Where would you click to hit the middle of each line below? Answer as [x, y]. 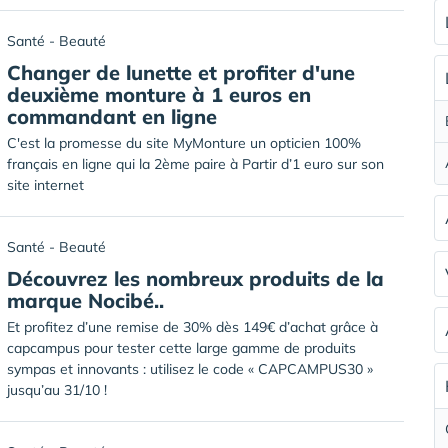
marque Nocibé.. [85, 300]
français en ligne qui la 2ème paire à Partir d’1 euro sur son [195, 164]
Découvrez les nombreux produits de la [195, 278]
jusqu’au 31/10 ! [57, 390]
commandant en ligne [112, 116]
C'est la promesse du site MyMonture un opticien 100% [184, 143]
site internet [45, 185]
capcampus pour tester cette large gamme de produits [181, 348]
